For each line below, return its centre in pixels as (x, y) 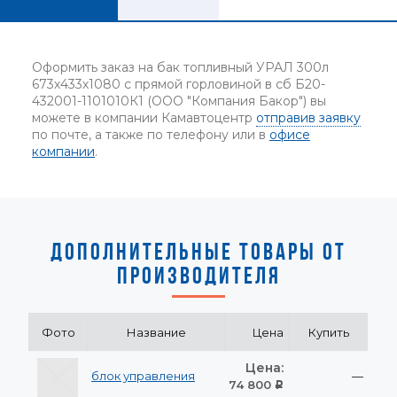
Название (156, 333)
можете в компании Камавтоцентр (144, 118)
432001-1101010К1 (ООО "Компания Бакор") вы (179, 101)
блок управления (143, 376)
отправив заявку (308, 118)
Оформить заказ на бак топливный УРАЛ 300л (180, 68)
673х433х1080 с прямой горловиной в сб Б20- (179, 85)
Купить (328, 333)
